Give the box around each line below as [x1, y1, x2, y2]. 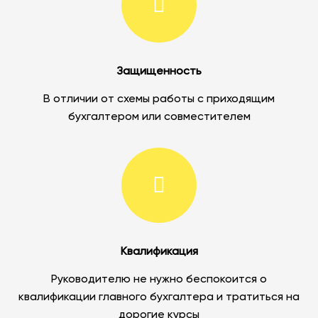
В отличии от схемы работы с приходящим [43, 94, 275, 106]
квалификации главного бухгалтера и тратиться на [18, 292, 300, 304]
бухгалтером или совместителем [67, 111, 251, 124]
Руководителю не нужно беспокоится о [51, 274, 267, 286]
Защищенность [116, 66, 202, 78]
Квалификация [120, 246, 198, 258]
